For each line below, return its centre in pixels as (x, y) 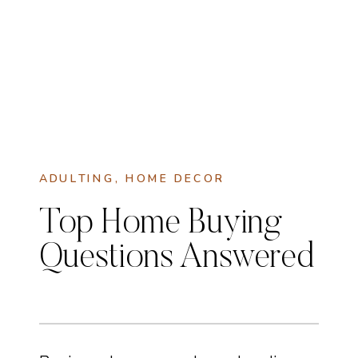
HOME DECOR (175, 179)
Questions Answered (177, 259)
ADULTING (77, 179)
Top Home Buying (161, 224)
